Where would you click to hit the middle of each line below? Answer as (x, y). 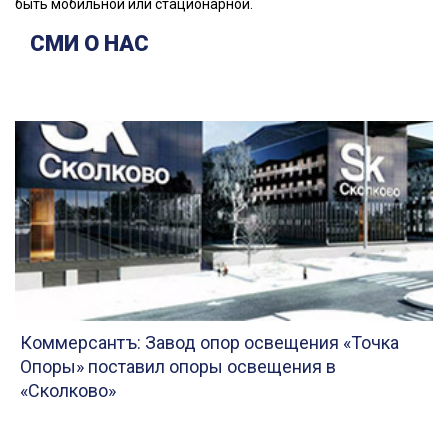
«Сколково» (68, 390)
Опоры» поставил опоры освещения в (178, 366)
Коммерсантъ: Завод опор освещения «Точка (209, 342)
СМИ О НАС (89, 43)
